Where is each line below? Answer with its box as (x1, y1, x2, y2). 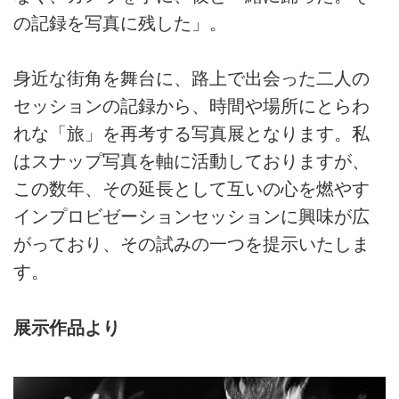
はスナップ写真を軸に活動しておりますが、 (13, 151, 370, 172)
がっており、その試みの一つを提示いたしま (13, 234, 370, 255)
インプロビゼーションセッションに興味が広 (13, 207, 370, 227)
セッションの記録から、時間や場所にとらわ (13, 96, 370, 117)
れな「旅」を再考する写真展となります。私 (13, 124, 370, 144)
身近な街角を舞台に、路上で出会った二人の (13, 69, 370, 89)
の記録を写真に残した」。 (13, 13, 227, 34)
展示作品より (13, 317, 120, 338)
